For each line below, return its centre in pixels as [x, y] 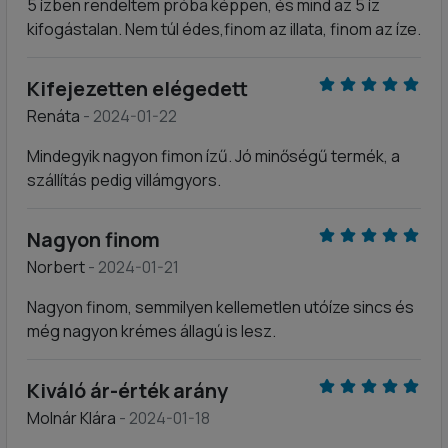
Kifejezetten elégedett [137, 88]
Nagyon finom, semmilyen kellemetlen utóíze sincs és [220, 307]
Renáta [55, 116]
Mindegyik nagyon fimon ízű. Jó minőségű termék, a [213, 156]
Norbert [57, 267]
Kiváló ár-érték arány [127, 390]
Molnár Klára [73, 418]
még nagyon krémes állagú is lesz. [151, 331]
